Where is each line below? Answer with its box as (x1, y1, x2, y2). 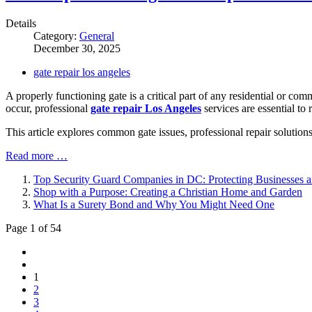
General (79, 29, 114, 42)
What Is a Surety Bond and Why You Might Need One (33, 198, 274, 210)
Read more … (6, 149, 68, 162)
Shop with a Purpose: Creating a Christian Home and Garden (33, 185, 302, 198)
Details (6, 17, 36, 29)
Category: (33, 29, 79, 42)
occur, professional (6, 102, 91, 114)
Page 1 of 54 (6, 221, 61, 234)
